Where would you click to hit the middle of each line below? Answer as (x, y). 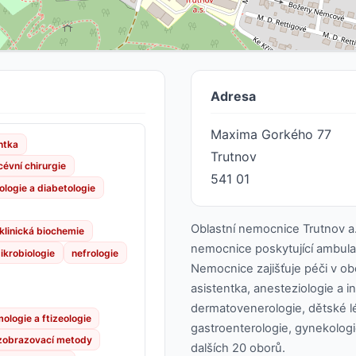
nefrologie (95, 253)
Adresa (233, 96)
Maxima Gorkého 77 (271, 134)
